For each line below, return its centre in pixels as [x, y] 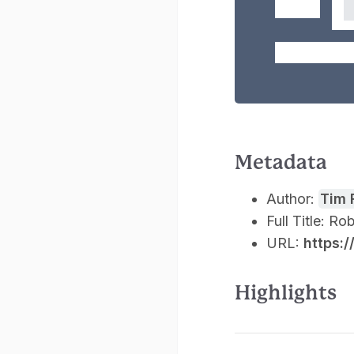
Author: [292, 199]
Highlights [286, 293]
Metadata [281, 163]
